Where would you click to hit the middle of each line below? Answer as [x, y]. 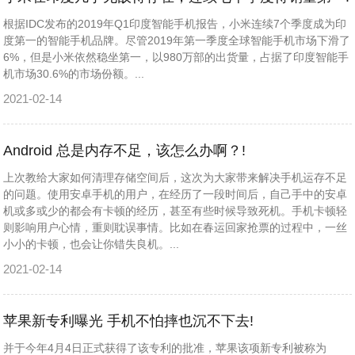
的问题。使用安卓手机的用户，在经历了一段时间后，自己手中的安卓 [176, 194]
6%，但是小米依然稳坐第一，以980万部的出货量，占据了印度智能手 [176, 57]
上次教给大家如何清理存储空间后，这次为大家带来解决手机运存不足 [176, 177]
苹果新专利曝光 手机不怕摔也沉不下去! [129, 321]
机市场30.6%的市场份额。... [74, 74]
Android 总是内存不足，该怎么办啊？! [125, 151]
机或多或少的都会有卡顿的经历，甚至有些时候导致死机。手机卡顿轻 [176, 211]
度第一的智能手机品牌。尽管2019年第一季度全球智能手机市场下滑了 [177, 40]
